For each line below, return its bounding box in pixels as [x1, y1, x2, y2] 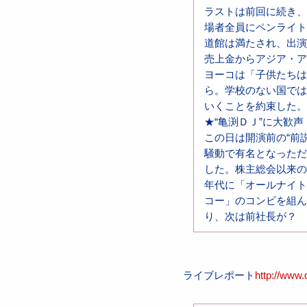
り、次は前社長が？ [204, 210, 297, 222]
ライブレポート [183, 270, 256, 282]
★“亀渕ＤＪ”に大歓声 [204, 116, 304, 127]
